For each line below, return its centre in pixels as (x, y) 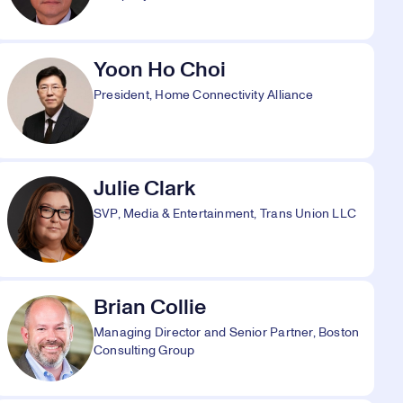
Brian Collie (150, 308)
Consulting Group (144, 351)
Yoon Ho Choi (160, 70)
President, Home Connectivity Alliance (203, 95)
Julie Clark (144, 189)
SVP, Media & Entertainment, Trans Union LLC (225, 214)
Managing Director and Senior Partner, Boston (227, 333)
